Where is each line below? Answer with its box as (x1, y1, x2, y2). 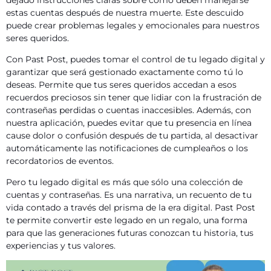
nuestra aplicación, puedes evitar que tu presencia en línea (6, 117, 252, 128)
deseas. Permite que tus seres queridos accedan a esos (6, 79, 237, 90)
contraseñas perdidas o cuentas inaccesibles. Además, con (6, 104, 251, 116)
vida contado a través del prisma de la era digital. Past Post (6, 201, 255, 213)
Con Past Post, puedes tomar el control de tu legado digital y (6, 53, 265, 65)
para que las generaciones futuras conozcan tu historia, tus (6, 227, 253, 238)
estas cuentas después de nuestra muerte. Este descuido (6, 7, 244, 19)
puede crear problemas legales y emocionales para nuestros (6, 20, 260, 31)
